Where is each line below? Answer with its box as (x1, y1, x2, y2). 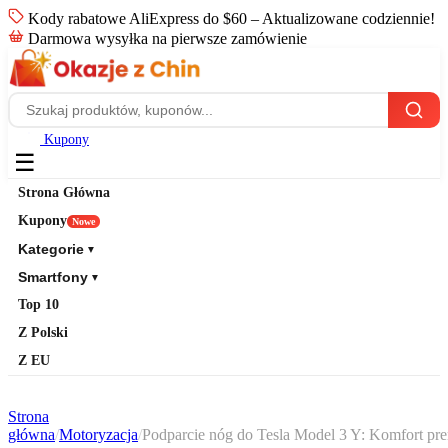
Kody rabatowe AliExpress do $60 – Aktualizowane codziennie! (24, 10, 435, 27)
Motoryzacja (59, 426, 138, 443)
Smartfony (18, 269, 88, 285)
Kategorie (18, 241, 84, 257)
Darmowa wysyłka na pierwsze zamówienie (24, 30, 307, 47)
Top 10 (18, 297, 59, 312)
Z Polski (18, 325, 68, 340)
